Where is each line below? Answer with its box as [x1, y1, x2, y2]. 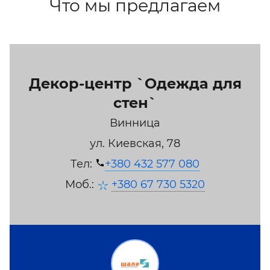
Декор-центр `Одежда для [28, 75, 242, 92]
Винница [110, 116, 160, 130]
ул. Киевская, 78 [90, 137, 180, 150]
